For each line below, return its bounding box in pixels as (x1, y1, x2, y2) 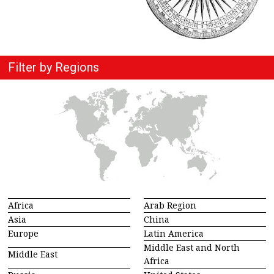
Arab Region (143, 199, 196, 212)
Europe (8, 228, 39, 240)
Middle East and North (143, 242, 240, 254)
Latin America (143, 228, 204, 240)
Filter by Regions (8, 60, 99, 75)
